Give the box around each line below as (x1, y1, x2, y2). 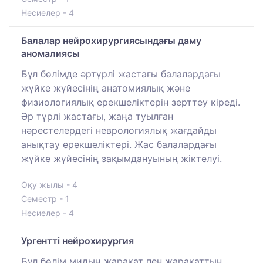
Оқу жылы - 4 (21, 180, 77, 190)
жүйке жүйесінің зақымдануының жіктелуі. (21, 153, 222, 165)
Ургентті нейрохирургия (21, 235, 134, 247)
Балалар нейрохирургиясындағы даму (21, 35, 201, 47)
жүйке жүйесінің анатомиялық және (21, 82, 190, 95)
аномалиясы (21, 48, 80, 60)
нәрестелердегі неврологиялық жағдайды (21, 124, 217, 137)
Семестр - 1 (21, 194, 69, 204)
